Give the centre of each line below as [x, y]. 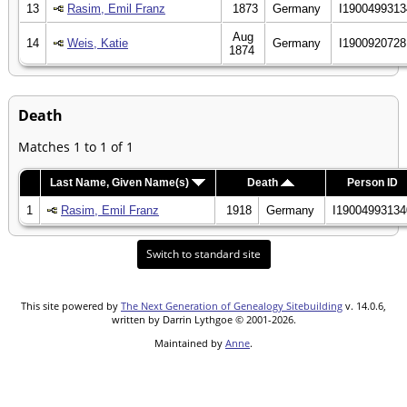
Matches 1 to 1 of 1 [76, 146]
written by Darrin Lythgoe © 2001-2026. [203, 319]
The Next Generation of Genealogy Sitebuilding [232, 305]
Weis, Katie [98, 43]
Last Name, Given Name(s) [121, 182]
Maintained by [190, 342]
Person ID [372, 182]
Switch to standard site [203, 253]
